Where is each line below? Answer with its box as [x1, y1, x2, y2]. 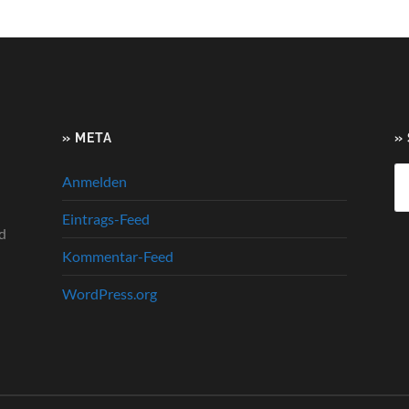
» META [62, 129, 112, 145]
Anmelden [62, 172, 127, 190]
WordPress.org [62, 284, 157, 302]
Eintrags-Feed [62, 209, 150, 227]
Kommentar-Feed [62, 246, 173, 265]
